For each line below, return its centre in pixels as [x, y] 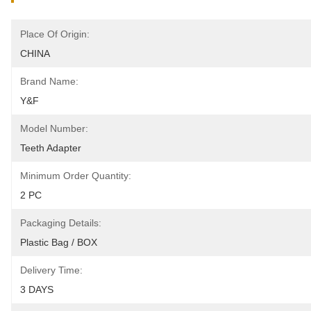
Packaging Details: [61, 223]
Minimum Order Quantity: [76, 176]
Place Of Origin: [55, 34]
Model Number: [54, 128]
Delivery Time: [51, 270]
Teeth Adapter [51, 148]
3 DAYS [37, 289]
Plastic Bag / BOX [59, 242]
